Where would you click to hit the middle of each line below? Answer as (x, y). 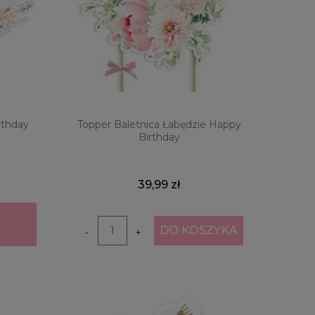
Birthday (159, 137)
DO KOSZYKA (198, 231)
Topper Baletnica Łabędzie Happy (159, 125)
